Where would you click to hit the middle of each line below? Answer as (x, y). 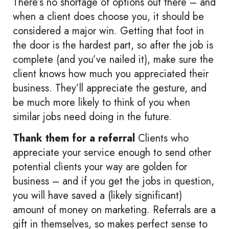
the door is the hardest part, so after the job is (113, 45)
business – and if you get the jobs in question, (113, 181)
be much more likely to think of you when (101, 102)
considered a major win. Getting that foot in (108, 31)
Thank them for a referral (74, 139)
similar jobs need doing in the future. (92, 117)
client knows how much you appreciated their (111, 74)
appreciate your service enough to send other (112, 153)
